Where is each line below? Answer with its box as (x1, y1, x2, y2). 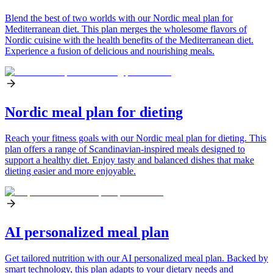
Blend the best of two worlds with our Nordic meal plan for (5, 13, 233, 24)
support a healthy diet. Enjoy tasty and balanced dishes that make (5, 155, 254, 166)
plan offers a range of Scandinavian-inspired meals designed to (5, 144, 245, 155)
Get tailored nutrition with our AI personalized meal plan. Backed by (5, 253, 268, 264)
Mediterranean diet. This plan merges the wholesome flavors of (5, 24, 247, 35)
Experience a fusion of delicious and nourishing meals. (5, 46, 214, 57)
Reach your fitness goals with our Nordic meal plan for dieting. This (5, 133, 266, 144)
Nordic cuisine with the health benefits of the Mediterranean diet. (5, 35, 253, 46)
